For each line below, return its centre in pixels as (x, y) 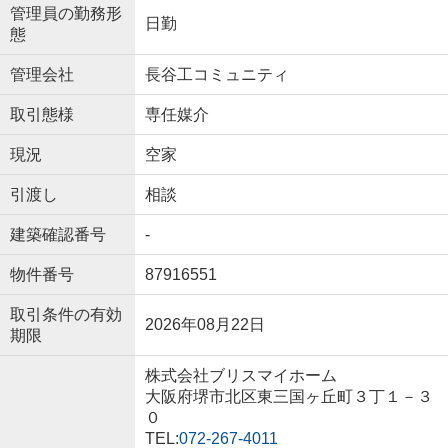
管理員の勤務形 (65, 13)
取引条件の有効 (65, 314)
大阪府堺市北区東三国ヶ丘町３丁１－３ (288, 396)
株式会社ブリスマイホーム (240, 375)
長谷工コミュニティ (216, 74)
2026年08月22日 (204, 324)
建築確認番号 (57, 234)
